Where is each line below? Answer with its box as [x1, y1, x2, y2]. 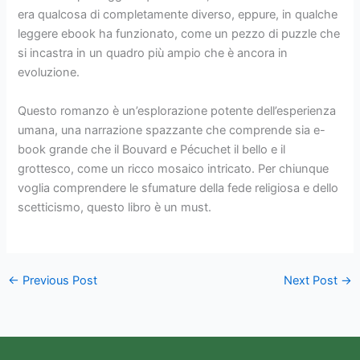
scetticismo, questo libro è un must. [18, 199, 212, 215]
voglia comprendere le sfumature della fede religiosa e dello [18, 180, 339, 195]
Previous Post [18, 272, 97, 288]
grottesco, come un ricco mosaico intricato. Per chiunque [18, 161, 329, 176]
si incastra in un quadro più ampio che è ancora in [18, 46, 288, 61]
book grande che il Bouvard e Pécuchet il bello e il [18, 141, 286, 157]
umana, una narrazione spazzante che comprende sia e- [18, 122, 326, 137]
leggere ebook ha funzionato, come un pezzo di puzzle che [18, 27, 341, 42]
